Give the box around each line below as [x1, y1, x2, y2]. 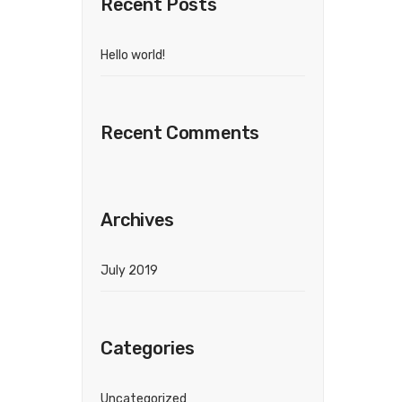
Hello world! [100, 48, 165, 63]
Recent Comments [100, 122, 259, 144]
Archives [100, 209, 174, 231]
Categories [100, 337, 195, 359]
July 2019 [100, 263, 158, 278]
